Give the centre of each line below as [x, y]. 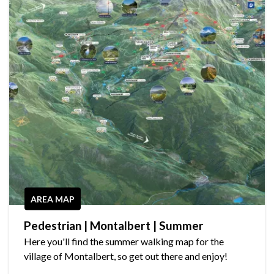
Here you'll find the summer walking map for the [124, 242]
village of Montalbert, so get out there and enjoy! [126, 256]
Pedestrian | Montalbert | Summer [114, 226]
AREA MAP [53, 199]
